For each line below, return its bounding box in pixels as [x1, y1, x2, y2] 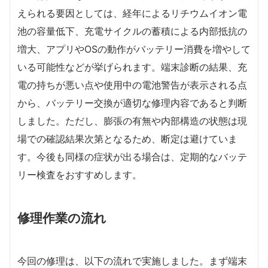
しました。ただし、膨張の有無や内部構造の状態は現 [17, 115, 247, 127]
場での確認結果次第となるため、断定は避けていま [17, 133, 237, 145]
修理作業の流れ [17, 210, 106, 226]
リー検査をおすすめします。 [17, 169, 142, 181]
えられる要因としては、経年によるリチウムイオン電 [17, 7, 247, 19]
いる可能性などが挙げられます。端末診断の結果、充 [17, 61, 247, 73]
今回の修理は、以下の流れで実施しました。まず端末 [17, 255, 247, 267]
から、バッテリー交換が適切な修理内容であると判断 [17, 97, 247, 109]
